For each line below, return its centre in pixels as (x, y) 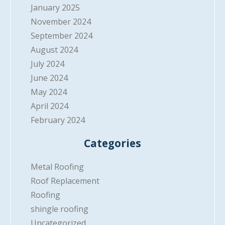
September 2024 (62, 36)
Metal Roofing (57, 167)
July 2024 (47, 64)
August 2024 (54, 50)
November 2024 (61, 22)
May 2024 (49, 92)
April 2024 (49, 106)
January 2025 (55, 8)
